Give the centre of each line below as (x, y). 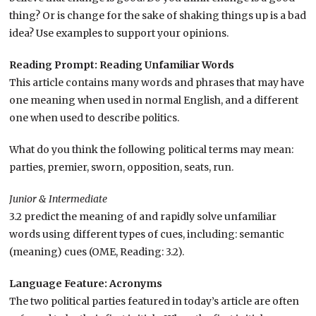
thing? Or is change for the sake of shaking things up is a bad (158, 15)
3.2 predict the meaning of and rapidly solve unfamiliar (143, 216)
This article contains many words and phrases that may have (157, 82)
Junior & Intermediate (59, 199)
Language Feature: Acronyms (86, 283)
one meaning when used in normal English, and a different (154, 100)
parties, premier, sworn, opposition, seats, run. (122, 167)
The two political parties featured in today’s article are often (154, 301)
